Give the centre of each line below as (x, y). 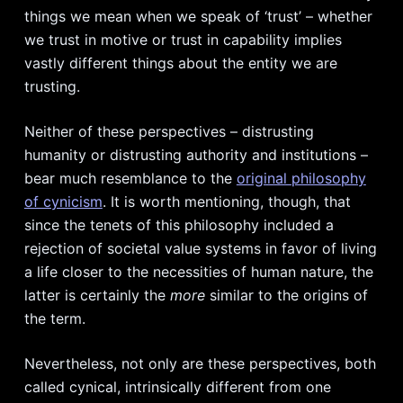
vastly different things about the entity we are (180, 63)
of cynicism (63, 201)
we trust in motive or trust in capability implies (183, 40)
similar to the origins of (288, 295)
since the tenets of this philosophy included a (179, 225)
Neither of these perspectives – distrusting (169, 131)
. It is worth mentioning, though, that (226, 201)
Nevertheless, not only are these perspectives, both (200, 363)
